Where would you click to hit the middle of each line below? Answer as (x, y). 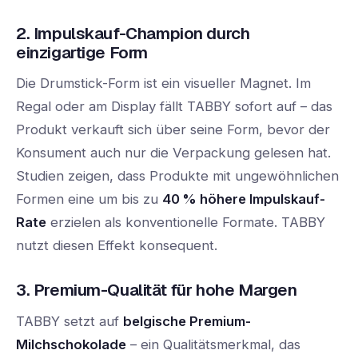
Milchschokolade (71, 344)
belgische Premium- (187, 321)
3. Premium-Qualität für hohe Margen (157, 290)
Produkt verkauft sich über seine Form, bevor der (173, 130)
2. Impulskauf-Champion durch (133, 33)
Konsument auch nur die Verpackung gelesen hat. (173, 153)
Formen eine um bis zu (89, 199)
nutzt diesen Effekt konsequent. (117, 246)
